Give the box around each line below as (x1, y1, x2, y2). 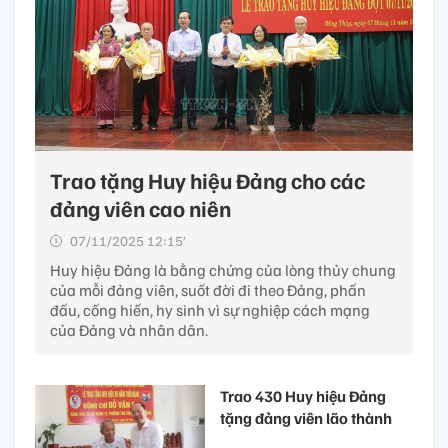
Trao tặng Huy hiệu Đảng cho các (50, 165, 365, 194)
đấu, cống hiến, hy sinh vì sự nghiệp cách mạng (50, 299, 370, 320)
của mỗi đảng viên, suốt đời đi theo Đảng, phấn (50, 279, 366, 300)
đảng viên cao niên (50, 193, 231, 222)
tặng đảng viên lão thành (220, 407, 392, 428)
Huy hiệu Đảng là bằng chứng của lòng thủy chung (50, 259, 396, 280)
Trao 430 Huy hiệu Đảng (220, 385, 386, 406)
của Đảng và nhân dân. (50, 319, 208, 340)
